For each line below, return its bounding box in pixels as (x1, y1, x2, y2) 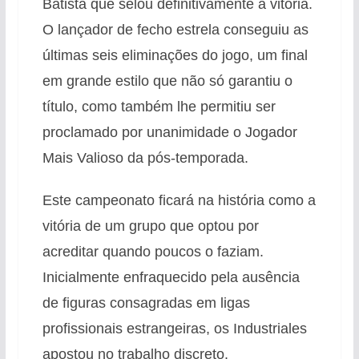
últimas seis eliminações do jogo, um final (42, 46, 308, 63)
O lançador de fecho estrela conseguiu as (42, 21, 309, 38)
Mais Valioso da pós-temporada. (42, 149, 248, 166)
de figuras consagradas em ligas (42, 294, 250, 311)
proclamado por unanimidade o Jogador (42, 123, 297, 140)
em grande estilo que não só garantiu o (42, 72, 292, 89)
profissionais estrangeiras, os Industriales (42, 320, 307, 337)
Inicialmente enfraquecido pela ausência (42, 268, 300, 285)
